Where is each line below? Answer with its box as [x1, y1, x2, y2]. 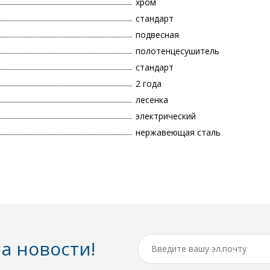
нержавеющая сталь [136, 127, 221, 139]
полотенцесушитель [136, 45, 219, 57]
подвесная [136, 29, 179, 41]
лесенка [136, 94, 168, 106]
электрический [136, 110, 196, 122]
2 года [136, 78, 162, 90]
